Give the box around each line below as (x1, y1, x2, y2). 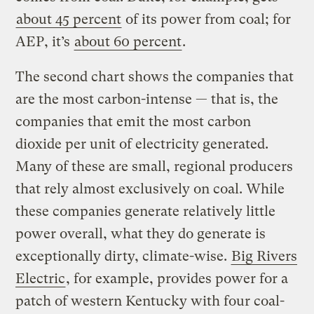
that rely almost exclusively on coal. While (15, 180, 285, 197)
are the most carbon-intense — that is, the (15, 90, 279, 107)
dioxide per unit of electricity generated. (15, 135, 269, 152)
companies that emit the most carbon (15, 113, 252, 130)
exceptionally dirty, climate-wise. (15, 247, 231, 264)
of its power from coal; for (122, 11, 292, 27)
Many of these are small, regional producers (15, 158, 294, 175)
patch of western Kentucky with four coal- (15, 292, 285, 309)
